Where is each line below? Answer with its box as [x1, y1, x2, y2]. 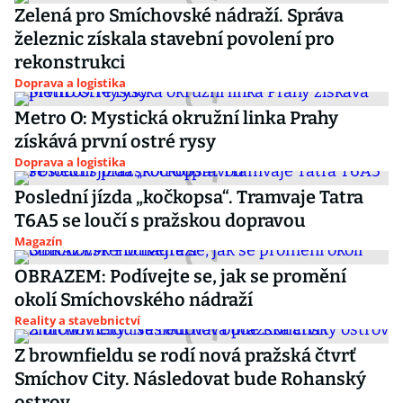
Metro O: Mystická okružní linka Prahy [14, 107, 338, 129]
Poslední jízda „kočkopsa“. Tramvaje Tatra [14, 186, 363, 208]
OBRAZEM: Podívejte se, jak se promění [14, 265, 346, 287]
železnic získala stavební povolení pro [14, 28, 335, 49]
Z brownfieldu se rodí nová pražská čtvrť [14, 345, 356, 366]
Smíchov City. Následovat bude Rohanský [14, 368, 366, 390]
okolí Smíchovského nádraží [14, 289, 253, 310]
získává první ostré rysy [14, 130, 216, 152]
